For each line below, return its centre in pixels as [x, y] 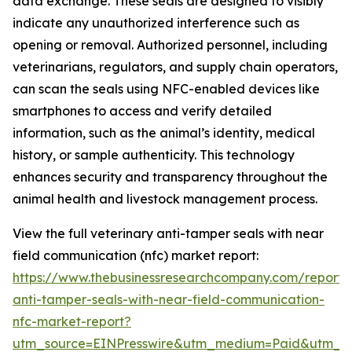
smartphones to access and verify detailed [142, 111]
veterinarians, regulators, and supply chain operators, [175, 67]
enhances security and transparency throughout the [170, 177]
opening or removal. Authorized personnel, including [170, 45]
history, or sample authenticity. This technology [154, 155]
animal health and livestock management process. [165, 199]
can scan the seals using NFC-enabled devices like [166, 89]
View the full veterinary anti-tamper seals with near [168, 234]
